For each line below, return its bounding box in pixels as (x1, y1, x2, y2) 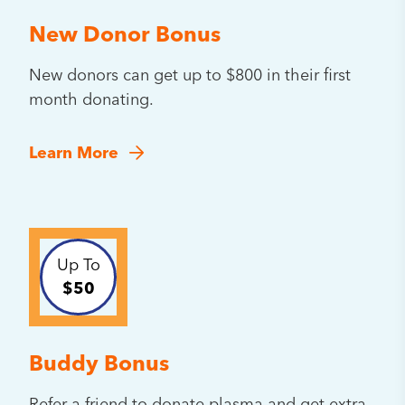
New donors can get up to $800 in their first (29, 68, 352, 84)
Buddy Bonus (29, 354, 170, 376)
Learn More (29, 146, 119, 162)
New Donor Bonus (29, 25, 221, 47)
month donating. (29, 92, 155, 108)
